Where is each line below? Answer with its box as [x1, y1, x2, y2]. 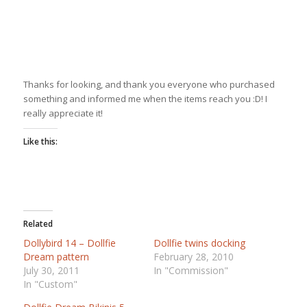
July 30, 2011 [23, 263, 79, 277]
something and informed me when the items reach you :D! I [23, 92, 267, 105]
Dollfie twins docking [153, 236, 245, 249]
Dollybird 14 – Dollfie [23, 236, 116, 249]
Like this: [23, 135, 58, 147]
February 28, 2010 [153, 249, 234, 263]
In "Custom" [23, 277, 77, 291]
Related [23, 217, 53, 230]
